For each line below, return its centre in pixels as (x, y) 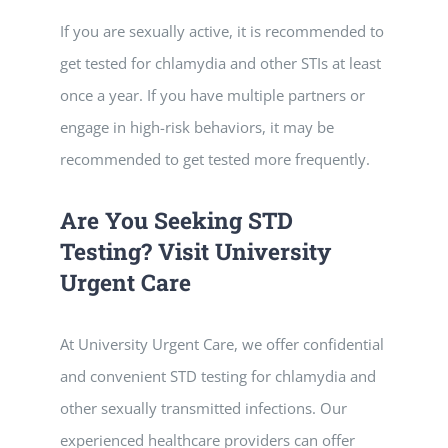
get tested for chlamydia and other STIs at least (220, 63)
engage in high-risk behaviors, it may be (197, 127)
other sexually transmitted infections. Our (203, 408)
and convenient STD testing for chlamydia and (218, 376)
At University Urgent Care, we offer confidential (222, 344)
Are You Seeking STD (176, 220)
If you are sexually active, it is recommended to (222, 31)
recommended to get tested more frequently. (215, 159)
